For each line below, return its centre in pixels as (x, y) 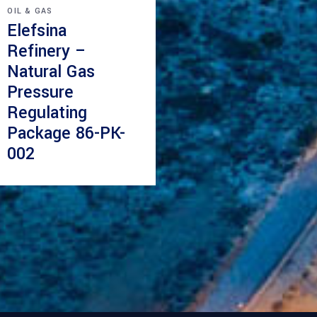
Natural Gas (51, 71)
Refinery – (47, 51)
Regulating (47, 113)
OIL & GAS (30, 11)
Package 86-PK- (67, 133)
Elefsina (37, 30)
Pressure (41, 92)
